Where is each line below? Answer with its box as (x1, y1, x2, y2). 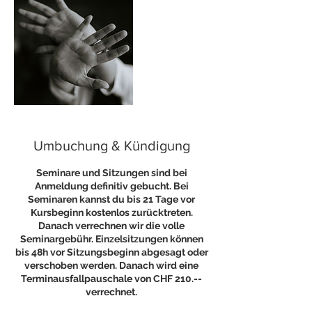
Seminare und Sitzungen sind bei (36, 167, 187, 178)
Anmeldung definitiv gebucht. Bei (34, 180, 189, 192)
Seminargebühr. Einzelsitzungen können (19, 233, 203, 244)
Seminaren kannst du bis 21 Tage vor (28, 194, 195, 205)
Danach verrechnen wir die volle (38, 220, 185, 231)
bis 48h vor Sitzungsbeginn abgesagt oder (15, 247, 208, 258)
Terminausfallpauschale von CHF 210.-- (21, 273, 202, 284)
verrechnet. (86, 286, 137, 297)
